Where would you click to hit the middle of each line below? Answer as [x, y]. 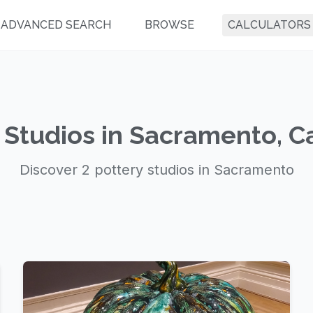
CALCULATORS [269, 25]
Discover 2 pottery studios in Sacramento [156, 170]
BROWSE [169, 25]
